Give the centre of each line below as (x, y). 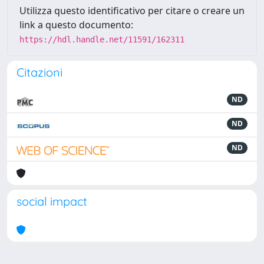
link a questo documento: (76, 25)
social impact (52, 201)
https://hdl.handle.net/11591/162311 (102, 39)
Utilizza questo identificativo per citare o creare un (132, 11)
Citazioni (39, 72)
